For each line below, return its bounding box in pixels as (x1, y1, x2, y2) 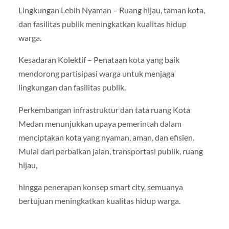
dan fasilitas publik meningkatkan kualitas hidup (18, 19, 187, 29)
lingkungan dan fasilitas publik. (18, 82, 126, 93)
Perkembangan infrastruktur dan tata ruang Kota (18, 104, 190, 114)
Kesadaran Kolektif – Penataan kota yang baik (18, 55, 179, 65)
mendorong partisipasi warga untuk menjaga (18, 68, 174, 79)
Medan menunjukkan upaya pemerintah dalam (18, 118, 181, 128)
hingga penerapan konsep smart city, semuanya (18, 181, 183, 192)
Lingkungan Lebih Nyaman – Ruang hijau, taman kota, (18, 5, 205, 15)
